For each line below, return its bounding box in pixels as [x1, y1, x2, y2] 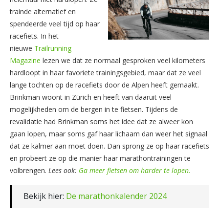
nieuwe [10, 43, 34, 53]
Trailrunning [34, 43, 71, 53]
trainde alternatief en [10, 6, 76, 16]
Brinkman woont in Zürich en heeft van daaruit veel [10, 92, 172, 102]
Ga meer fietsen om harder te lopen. [79, 165, 191, 175]
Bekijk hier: [23, 190, 66, 201]
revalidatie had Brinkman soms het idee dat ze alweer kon [10, 116, 193, 126]
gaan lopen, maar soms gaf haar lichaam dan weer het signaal [10, 129, 207, 138]
